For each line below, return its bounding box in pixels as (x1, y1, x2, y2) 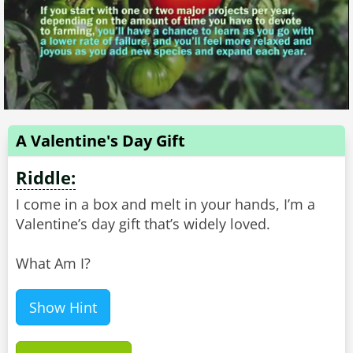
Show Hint (29, 298, 97, 318)
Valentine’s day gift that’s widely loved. (16, 214, 270, 234)
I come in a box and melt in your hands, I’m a (16, 195, 315, 214)
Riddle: (16, 165, 76, 190)
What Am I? (16, 254, 91, 273)
